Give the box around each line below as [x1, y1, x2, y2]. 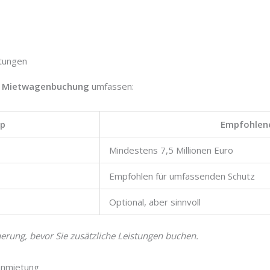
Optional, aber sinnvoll [109, 196, 201, 209]
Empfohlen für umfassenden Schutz [109, 170, 256, 183]
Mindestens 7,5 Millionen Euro [109, 144, 234, 157]
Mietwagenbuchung [2, 80, 90, 93]
